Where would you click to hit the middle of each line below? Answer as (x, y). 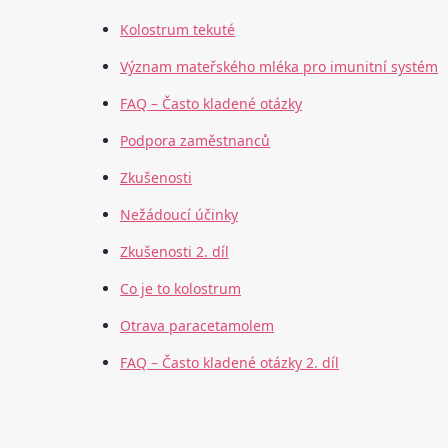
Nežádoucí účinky (179, 215)
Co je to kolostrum (181, 289)
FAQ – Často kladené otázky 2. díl (230, 363)
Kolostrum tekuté (178, 30)
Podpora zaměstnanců (195, 141)
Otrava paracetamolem (197, 326)
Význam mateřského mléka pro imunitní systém (279, 67)
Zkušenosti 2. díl (175, 252)
